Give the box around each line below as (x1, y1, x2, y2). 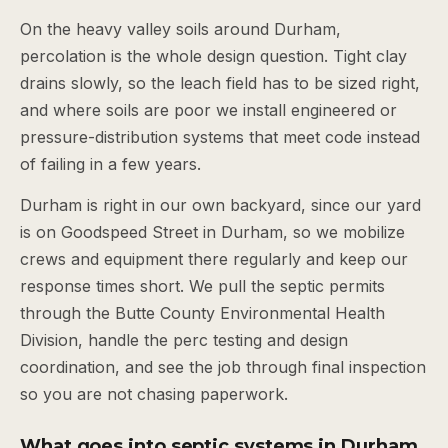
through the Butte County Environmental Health (20, 303, 385, 323)
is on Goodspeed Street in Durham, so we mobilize (20, 222, 405, 242)
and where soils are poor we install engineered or (20, 100, 397, 120)
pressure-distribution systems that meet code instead (20, 127, 420, 147)
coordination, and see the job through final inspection (20, 357, 426, 377)
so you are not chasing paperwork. (20, 384, 288, 404)
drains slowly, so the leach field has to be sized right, (20, 73, 420, 93)
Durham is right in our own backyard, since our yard (20, 195, 421, 215)
